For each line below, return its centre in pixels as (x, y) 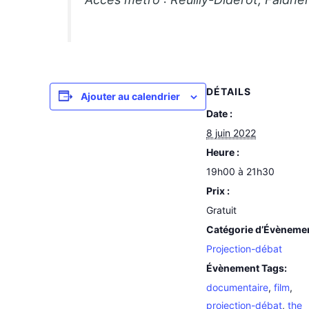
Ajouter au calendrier (130, 96)
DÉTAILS (229, 91)
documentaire (237, 287)
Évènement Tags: (247, 268)
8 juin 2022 (231, 132)
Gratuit (221, 210)
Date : (219, 113)
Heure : (223, 152)
